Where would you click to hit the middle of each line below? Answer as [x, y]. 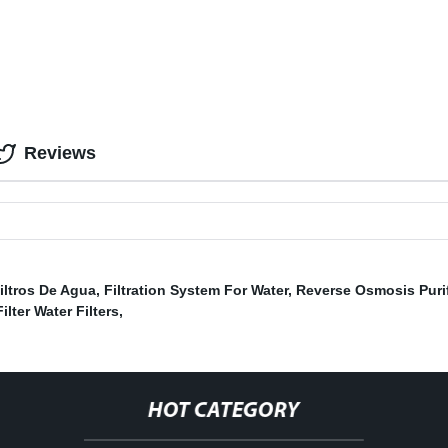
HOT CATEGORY [223, 412]
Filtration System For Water [196, 290]
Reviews [60, 153]
